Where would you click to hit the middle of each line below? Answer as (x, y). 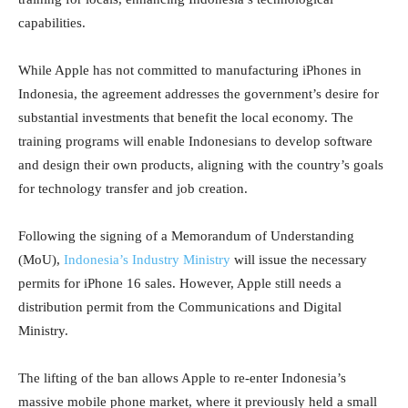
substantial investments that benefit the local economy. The (186, 117)
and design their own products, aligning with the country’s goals (201, 164)
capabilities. (52, 22)
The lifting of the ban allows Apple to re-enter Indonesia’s (182, 377)
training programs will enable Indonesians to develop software (195, 141)
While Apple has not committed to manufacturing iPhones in (190, 70)
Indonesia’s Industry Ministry (147, 259)
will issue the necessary (299, 259)
